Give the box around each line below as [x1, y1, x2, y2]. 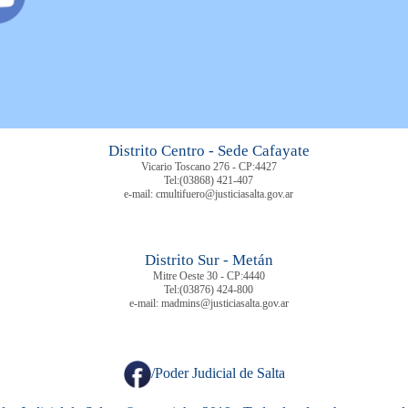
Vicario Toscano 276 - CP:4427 [140, 160, 277, 173]
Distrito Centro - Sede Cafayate [107, 142, 310, 159]
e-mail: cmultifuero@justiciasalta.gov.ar [124, 188, 294, 200]
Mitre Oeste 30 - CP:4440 [152, 270, 265, 282]
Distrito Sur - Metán [144, 251, 273, 269]
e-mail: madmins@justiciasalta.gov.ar [128, 297, 289, 310]
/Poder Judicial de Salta [150, 364, 285, 381]
